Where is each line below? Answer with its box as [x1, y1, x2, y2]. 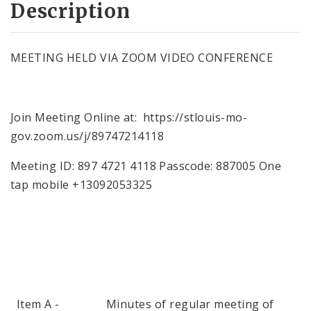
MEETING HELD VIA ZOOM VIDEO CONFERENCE [10, 49, 274, 65]
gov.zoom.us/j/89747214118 [10, 128, 164, 144]
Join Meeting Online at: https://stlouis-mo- [10, 109, 248, 125]
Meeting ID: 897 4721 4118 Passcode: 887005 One [10, 158, 282, 174]
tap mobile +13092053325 [10, 176, 153, 192]
